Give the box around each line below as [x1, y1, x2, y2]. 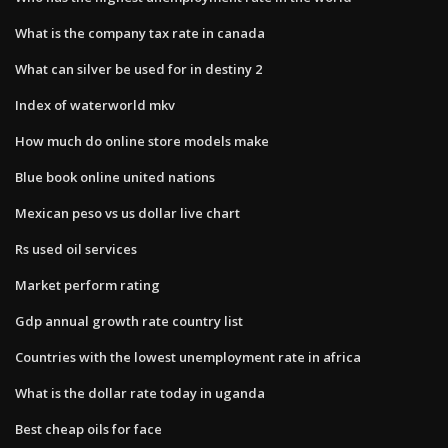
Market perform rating [15, 275, 160, 294]
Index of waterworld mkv [15, 95, 175, 114]
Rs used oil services [15, 239, 137, 258]
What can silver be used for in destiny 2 [15, 59, 262, 78]
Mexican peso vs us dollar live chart [15, 203, 240, 222]
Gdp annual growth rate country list [15, 311, 243, 330]
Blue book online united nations [15, 167, 215, 186]
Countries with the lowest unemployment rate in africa [15, 347, 361, 366]
